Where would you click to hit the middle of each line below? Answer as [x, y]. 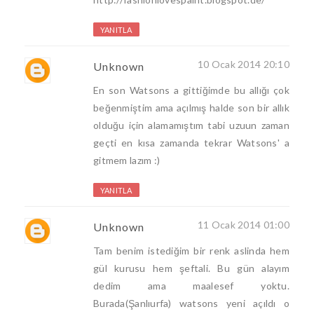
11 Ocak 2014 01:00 [243, 225]
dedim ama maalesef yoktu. [191, 286]
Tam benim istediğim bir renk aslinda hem [191, 251]
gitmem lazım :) [127, 161]
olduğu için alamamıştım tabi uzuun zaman [191, 125]
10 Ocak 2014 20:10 [243, 64]
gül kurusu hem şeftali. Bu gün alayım [191, 268]
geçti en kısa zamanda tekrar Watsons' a [191, 143]
